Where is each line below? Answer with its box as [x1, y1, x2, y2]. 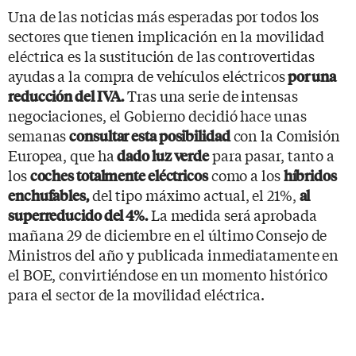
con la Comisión [230, 124, 341, 145]
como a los [207, 164, 284, 185]
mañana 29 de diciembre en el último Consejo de [8, 223, 327, 245]
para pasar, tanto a [209, 144, 335, 165]
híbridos [283, 164, 337, 185]
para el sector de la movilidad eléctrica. [8, 283, 265, 304]
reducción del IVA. [8, 85, 125, 106]
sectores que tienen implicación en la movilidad [8, 25, 325, 46]
